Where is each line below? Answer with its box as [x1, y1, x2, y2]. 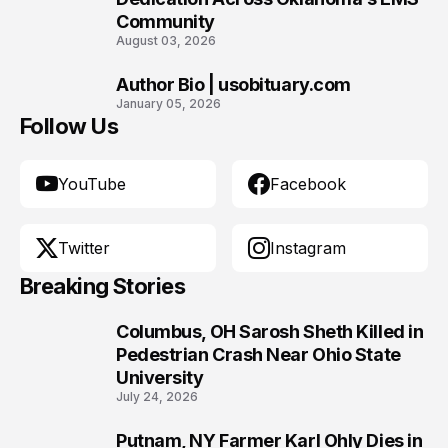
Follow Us [20, 113, 119, 139]
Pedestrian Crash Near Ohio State [116, 344, 401, 365]
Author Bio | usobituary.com [116, 74, 351, 95]
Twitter [58, 238, 110, 258]
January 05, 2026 [116, 96, 221, 111]
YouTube [58, 174, 126, 194]
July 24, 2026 [116, 389, 198, 404]
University [116, 367, 204, 388]
